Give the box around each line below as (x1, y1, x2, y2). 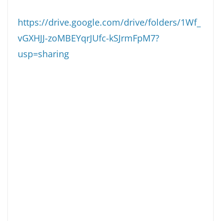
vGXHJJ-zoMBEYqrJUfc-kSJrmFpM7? (18, 32, 159, 44)
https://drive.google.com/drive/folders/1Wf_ (18, 16, 201, 28)
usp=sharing (18, 47, 69, 60)
